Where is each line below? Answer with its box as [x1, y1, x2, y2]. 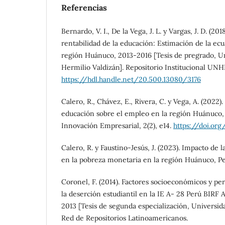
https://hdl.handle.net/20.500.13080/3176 [61, 74, 201, 84]
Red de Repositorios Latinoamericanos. [61, 213, 188, 222]
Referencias [61, 2, 107, 13]
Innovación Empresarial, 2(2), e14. [61, 121, 173, 130]
